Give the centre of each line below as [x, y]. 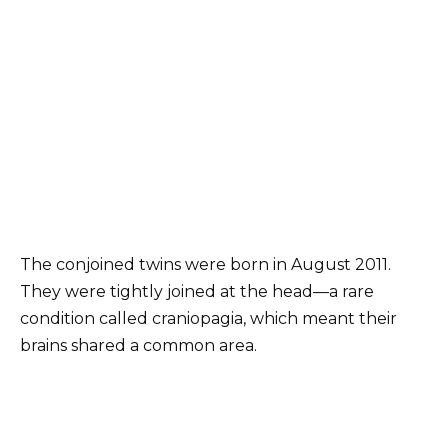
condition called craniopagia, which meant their [208, 319]
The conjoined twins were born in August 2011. [205, 265]
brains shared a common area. [138, 346]
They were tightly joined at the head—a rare [197, 292]
